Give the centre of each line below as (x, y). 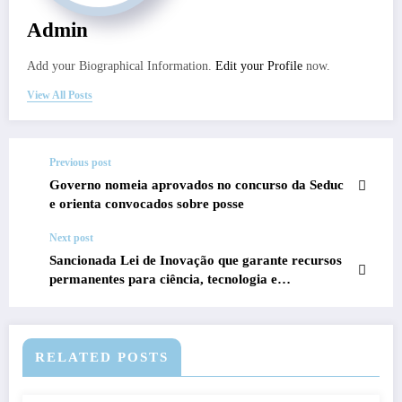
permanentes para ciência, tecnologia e (163, 279)
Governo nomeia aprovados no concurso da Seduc (197, 184)
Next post (71, 237)
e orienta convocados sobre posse (147, 203)
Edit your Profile (259, 66)
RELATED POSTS (102, 357)
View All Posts (60, 95)
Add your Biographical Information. (121, 66)
